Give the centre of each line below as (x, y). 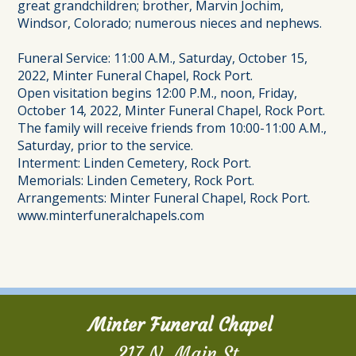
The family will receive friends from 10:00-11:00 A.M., (172, 128)
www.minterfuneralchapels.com (111, 215)
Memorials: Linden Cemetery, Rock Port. (136, 180)
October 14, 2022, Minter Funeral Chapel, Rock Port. (172, 110)
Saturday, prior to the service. (106, 145)
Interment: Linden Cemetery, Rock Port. (135, 163)
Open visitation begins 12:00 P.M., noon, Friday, (158, 93)
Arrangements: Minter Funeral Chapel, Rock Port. (164, 197)
